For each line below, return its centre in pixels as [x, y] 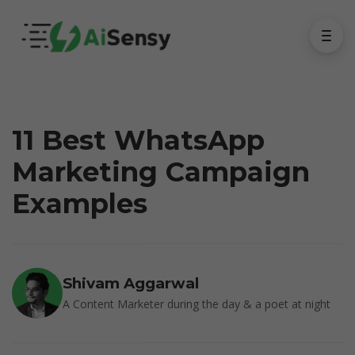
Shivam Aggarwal [131, 283]
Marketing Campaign [161, 172]
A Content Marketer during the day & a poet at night [197, 304]
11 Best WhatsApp [138, 140]
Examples [80, 204]
